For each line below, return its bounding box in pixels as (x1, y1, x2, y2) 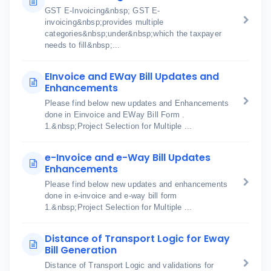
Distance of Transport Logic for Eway (45, 232, 230, 246)
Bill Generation (45, 243, 117, 257)
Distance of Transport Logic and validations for (45, 261, 214, 270)
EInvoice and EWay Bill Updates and (45, 70, 219, 83)
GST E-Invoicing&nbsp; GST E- (45, 6, 160, 15)
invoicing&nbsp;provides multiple (45, 18, 164, 27)
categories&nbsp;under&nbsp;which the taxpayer (45, 29, 221, 38)
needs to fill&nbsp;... (45, 41, 120, 50)
